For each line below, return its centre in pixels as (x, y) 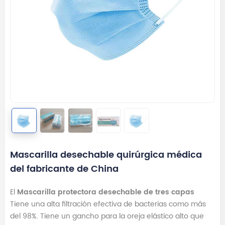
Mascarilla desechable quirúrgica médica (106, 155)
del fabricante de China (64, 169)
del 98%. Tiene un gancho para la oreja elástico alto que (107, 216)
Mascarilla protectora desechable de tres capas (105, 192)
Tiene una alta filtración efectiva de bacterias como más (108, 204)
